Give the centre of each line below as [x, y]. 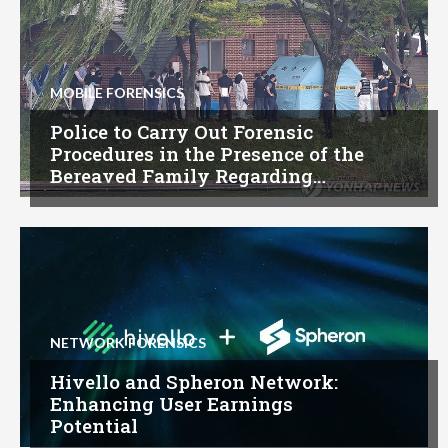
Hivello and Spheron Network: [194, 382]
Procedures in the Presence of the [207, 154]
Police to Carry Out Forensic [181, 132]
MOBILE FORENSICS [117, 93]
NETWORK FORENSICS [128, 343]
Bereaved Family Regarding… [188, 176]
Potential [94, 426]
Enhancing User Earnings [171, 404]
